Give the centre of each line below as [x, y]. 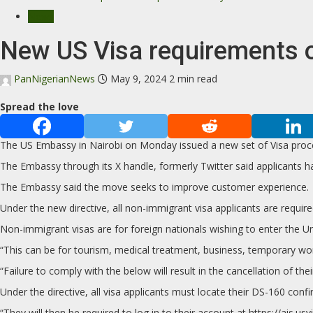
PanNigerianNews [54, 79]
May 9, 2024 [138, 79]
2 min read [193, 79]
